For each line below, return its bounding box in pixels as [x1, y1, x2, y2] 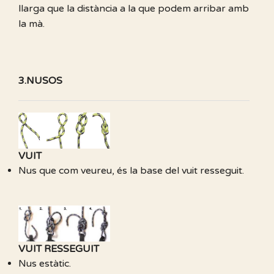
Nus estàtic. [18, 257, 71, 270]
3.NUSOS [18, 74, 62, 87]
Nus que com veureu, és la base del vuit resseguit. [18, 165, 244, 177]
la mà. [18, 17, 45, 30]
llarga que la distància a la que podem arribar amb [18, 2, 249, 15]
